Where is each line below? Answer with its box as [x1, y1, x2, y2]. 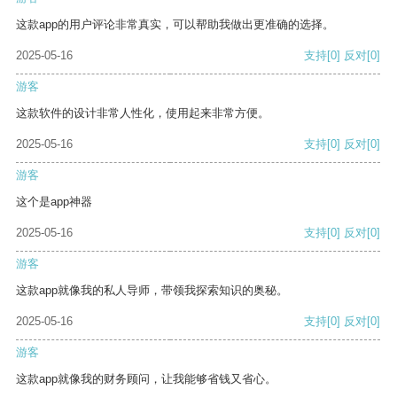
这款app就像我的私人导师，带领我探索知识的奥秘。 [16, 284, 288, 298]
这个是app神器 [16, 195, 92, 209]
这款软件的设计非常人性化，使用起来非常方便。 [16, 106, 269, 121]
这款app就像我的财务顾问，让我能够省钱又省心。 [16, 372, 276, 386]
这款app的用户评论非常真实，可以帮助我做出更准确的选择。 [16, 18, 334, 32]
